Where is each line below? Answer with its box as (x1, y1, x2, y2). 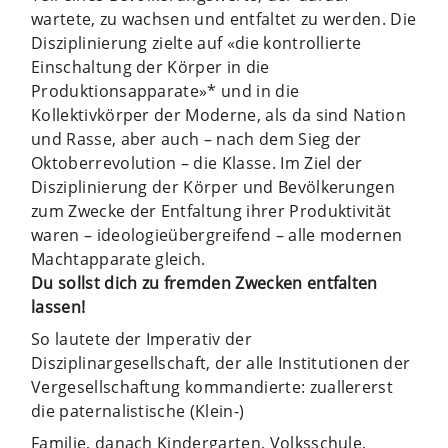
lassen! (31, 295, 86, 318)
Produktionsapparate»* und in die (31, 79, 300, 102)
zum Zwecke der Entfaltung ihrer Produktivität (31, 199, 392, 222)
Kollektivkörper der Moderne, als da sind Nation (31, 103, 407, 126)
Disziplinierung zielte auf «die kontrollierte (31, 31, 362, 54)
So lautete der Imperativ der (31, 327, 252, 350)
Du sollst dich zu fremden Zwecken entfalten (31, 271, 378, 294)
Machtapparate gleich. (31, 247, 206, 270)
